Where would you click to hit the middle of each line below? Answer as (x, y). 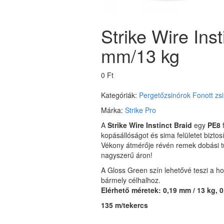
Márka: (113, 110)
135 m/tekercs (124, 205)
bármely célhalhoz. (131, 180)
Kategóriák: (120, 95)
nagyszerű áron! (127, 155)
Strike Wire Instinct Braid (150, 125)
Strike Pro (140, 110)
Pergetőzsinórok (165, 95)
